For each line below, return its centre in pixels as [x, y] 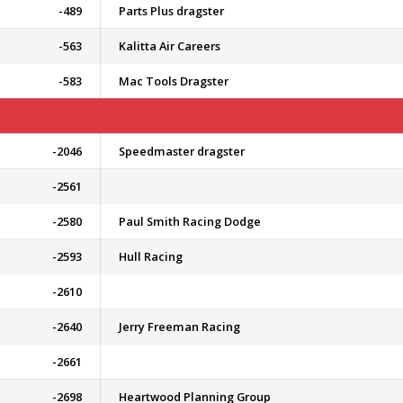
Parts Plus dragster [171, 11]
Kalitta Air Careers [170, 46]
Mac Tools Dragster [174, 81]
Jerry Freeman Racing [179, 327]
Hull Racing [151, 256]
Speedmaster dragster [182, 151]
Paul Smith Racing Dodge [190, 221]
